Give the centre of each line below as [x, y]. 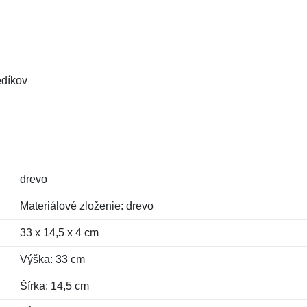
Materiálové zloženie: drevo [86, 206]
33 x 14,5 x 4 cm [59, 233]
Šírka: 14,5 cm [54, 286]
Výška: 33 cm [52, 259]
